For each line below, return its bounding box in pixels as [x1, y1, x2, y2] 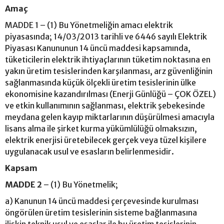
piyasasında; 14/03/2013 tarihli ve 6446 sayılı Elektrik [5, 31, 207, 41]
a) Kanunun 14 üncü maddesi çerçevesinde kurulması [5, 195, 198, 206]
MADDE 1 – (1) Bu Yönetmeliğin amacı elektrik [5, 19, 173, 30]
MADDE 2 [5, 179, 42, 189]
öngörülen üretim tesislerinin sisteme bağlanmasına [5, 207, 197, 217]
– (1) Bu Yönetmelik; [42, 179, 118, 189]
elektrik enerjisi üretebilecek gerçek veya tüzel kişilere [5, 134, 206, 145]
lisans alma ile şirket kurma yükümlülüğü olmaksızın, [5, 123, 197, 133]
